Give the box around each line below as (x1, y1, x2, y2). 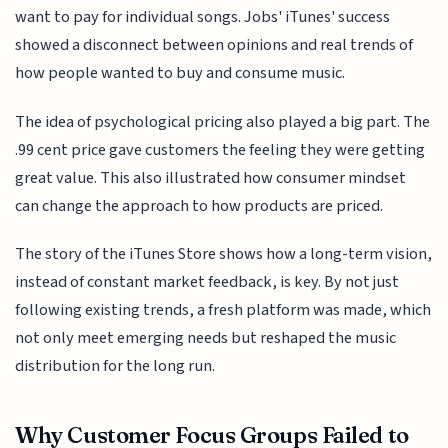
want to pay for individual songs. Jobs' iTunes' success (15, 5, 391, 30)
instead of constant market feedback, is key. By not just (15, 270, 400, 295)
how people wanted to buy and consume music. (15, 61, 346, 86)
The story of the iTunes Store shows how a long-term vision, (15, 242, 433, 267)
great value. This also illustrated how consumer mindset (15, 165, 407, 190)
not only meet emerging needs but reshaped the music (15, 326, 397, 351)
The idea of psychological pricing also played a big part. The (15, 109, 431, 134)
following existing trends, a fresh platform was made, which (15, 298, 432, 323)
